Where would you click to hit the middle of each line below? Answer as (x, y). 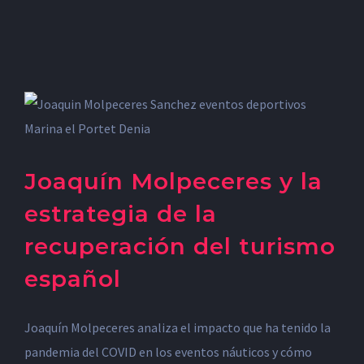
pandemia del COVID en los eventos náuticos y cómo (168, 352)
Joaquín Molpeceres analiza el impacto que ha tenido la (178, 327)
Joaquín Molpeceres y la (173, 181)
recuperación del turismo (180, 246)
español (73, 279)
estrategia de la (121, 214)
